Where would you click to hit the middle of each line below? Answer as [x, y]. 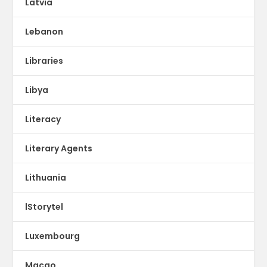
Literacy [43, 119]
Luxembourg [53, 236]
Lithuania [46, 178]
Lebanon [44, 32]
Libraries [44, 61]
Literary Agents [59, 149]
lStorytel [44, 207]
